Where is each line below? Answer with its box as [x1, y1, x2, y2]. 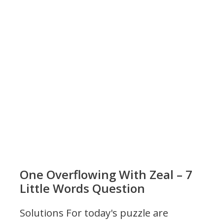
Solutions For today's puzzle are [20, 206, 168, 220]
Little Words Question [20, 180, 145, 197]
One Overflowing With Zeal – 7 [20, 166, 192, 183]
